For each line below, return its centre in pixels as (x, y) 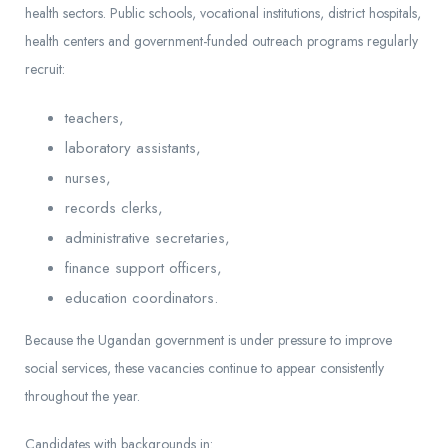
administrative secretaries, (147, 238)
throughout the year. (82, 396)
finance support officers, (143, 268)
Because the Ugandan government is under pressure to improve (208, 340)
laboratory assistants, (133, 148)
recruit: (45, 69)
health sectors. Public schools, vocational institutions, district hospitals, (223, 13)
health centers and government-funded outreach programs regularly (221, 41)
